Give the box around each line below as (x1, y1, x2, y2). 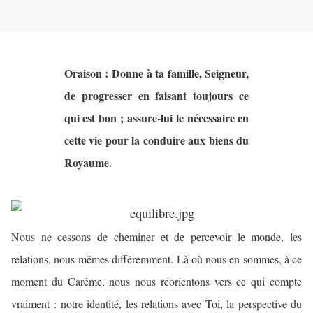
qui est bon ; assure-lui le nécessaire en (64, 110, 249, 126)
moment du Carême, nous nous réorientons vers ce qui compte (11, 274, 302, 289)
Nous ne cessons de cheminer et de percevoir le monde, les (11, 229, 302, 245)
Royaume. (64, 154, 112, 171)
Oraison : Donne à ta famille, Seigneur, (64, 65, 249, 82)
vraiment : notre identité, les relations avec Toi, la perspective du (11, 296, 302, 312)
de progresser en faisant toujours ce (64, 87, 249, 104)
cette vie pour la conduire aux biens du (64, 132, 249, 149)
